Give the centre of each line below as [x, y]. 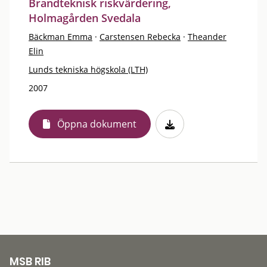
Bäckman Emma [60, 36]
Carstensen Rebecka [140, 36]
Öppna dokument [97, 124]
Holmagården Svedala [85, 18]
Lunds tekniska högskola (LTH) [88, 69]
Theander [207, 36]
